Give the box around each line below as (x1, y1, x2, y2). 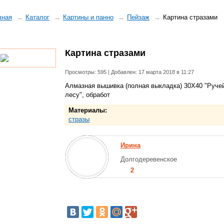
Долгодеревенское (120, 155, 177, 163)
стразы (68, 115, 89, 123)
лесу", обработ (65, 91, 110, 98)
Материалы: (68, 106, 107, 114)
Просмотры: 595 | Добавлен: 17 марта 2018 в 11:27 (65, 69, 194, 75)
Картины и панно (63, 13, 113, 21)
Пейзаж (127, 13, 149, 21)
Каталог (25, 13, 49, 21)
